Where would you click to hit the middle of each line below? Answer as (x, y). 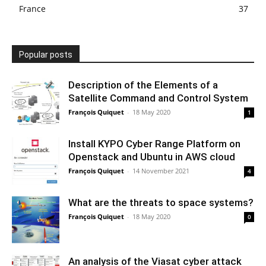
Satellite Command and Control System (158, 98)
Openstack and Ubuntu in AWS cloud (152, 156)
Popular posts (46, 54)
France (32, 8)
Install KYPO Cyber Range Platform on (154, 143)
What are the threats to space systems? (161, 202)
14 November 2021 (161, 170)
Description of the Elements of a (143, 85)
